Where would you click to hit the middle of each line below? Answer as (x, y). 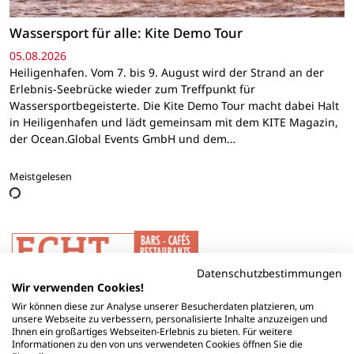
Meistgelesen (41, 177)
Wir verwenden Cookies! (78, 287)
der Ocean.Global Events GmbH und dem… (122, 139)
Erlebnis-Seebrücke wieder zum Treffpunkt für (132, 89)
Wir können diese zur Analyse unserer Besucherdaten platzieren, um (163, 306)
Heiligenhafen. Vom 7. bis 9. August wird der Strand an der (167, 73)
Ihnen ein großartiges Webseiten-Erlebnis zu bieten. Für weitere (152, 331)
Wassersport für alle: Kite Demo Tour (126, 32)
